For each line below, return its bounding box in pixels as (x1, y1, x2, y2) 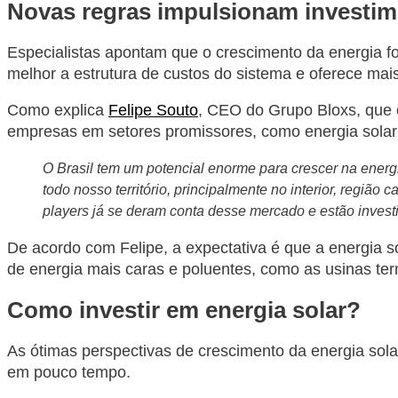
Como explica (7, 101, 108, 120)
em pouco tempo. (7, 363, 131, 382)
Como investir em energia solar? (7, 297, 361, 324)
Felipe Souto (108, 101, 198, 120)
